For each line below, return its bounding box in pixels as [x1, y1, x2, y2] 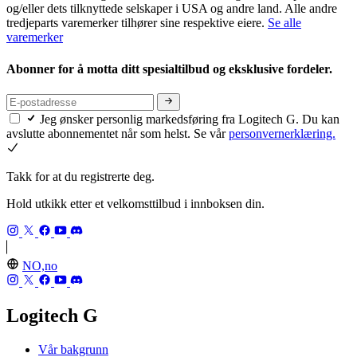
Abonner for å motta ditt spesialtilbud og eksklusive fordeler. [6, 61, 335, 76]
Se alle [268, 16, 301, 30]
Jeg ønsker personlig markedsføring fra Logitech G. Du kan [40, 112, 339, 127]
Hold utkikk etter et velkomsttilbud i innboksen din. [6, 197, 265, 211]
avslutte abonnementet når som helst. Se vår [6, 127, 229, 141]
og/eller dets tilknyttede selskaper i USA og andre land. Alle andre [6, 2, 337, 16]
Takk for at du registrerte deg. [6, 170, 155, 184]
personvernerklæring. [229, 127, 335, 141]
